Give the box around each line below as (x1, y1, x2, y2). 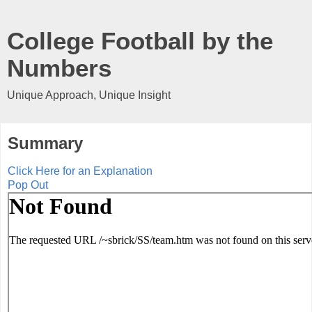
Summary (8, 134, 83, 153)
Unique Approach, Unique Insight (7, 89, 171, 101)
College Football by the (7, 28, 273, 54)
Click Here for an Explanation (8, 164, 153, 177)
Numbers (7, 55, 111, 81)
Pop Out (8, 178, 48, 191)
